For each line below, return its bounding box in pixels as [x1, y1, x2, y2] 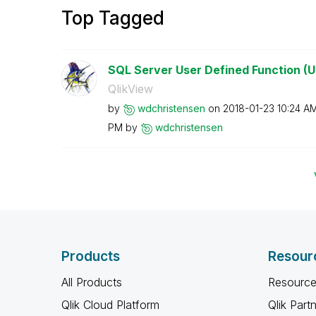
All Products [61, 275, 122, 289]
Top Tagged [61, 7, 164, 29]
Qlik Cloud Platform [61, 298, 159, 312]
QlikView [107, 82, 153, 96]
